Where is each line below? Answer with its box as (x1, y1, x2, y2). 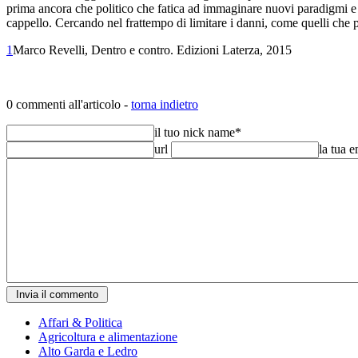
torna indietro (131, 97, 198, 111)
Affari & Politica (38, 315, 122, 329)
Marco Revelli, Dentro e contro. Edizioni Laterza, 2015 (13, 42, 292, 57)
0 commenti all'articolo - (6, 97, 131, 111)
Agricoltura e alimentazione (38, 329, 177, 344)
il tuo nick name (154, 125, 235, 139)
